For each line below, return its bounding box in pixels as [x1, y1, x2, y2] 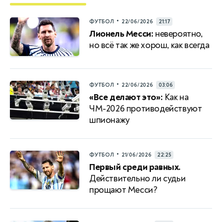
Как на [163, 91, 189, 103]
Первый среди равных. [89, 161, 181, 173]
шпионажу [89, 114, 130, 126]
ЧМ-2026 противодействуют [89, 103, 202, 114]
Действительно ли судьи [89, 172, 186, 184]
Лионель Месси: [89, 28, 154, 40]
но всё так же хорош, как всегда [89, 39, 210, 51]
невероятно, [153, 28, 203, 40]
